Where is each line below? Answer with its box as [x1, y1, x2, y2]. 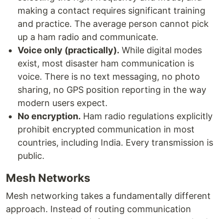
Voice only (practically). [18, 45, 119, 55]
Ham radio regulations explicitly [81, 111, 213, 121]
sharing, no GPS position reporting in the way [18, 85, 206, 95]
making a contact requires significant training [18, 5, 205, 16]
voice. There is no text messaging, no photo [18, 71, 200, 82]
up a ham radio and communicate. [18, 32, 158, 42]
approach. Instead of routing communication [6, 204, 191, 214]
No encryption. [18, 111, 81, 121]
